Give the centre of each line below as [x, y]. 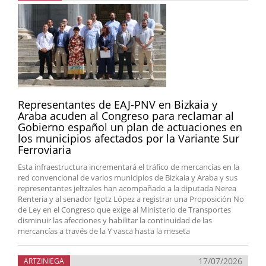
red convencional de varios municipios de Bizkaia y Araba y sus [128, 178]
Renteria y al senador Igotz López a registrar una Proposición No [131, 199]
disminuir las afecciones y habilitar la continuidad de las [115, 220]
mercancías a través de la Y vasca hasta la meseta [104, 231]
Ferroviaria [45, 150]
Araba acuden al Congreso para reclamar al [126, 116]
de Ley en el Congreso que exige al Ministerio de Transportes [124, 210]
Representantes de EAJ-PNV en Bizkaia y [118, 104]
